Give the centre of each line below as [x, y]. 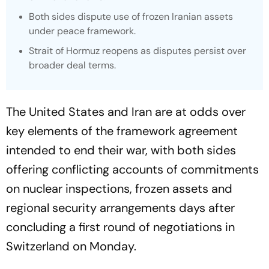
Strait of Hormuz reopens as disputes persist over [138, 51]
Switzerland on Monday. [71, 246]
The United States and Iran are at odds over [126, 112]
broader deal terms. [72, 65]
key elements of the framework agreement [122, 131]
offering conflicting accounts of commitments [132, 169]
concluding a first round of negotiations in [120, 227]
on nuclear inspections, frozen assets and [119, 189]
